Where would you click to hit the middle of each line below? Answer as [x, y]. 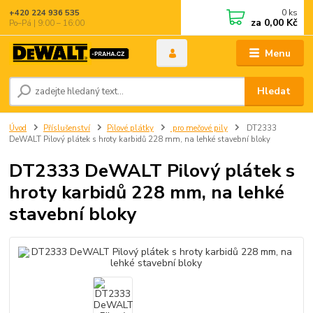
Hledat [274, 92]
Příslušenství [67, 128]
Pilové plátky [130, 128]
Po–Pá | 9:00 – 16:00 [47, 23]
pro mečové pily [199, 128]
